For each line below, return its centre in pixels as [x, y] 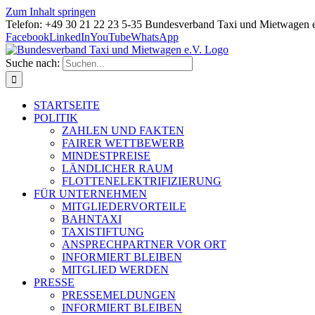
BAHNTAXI [92, 219]
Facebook [27, 37]
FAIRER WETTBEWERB [123, 143]
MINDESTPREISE [106, 156]
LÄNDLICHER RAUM [117, 168]
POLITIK [56, 118]
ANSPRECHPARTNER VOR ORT [144, 244]
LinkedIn [70, 37]
